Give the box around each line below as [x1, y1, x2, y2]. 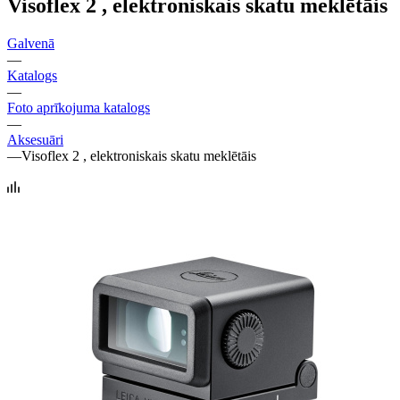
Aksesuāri [7, 131, 63, 147]
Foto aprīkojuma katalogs [7, 99, 150, 115]
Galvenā [7, 35, 54, 51]
